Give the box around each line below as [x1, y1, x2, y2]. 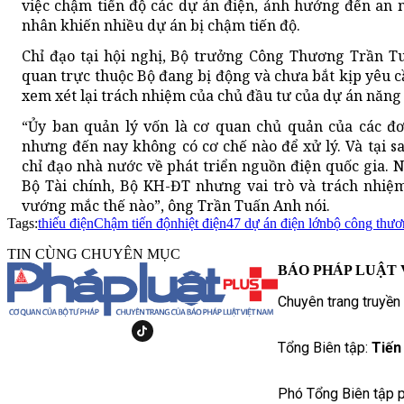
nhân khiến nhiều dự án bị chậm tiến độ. [22, 15, 300, 36]
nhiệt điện [170, 216, 226, 232]
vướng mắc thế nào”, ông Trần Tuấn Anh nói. [22, 196, 330, 216]
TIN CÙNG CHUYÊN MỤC [7, 246, 180, 262]
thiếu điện [38, 216, 94, 232]
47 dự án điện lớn [226, 216, 326, 232]
